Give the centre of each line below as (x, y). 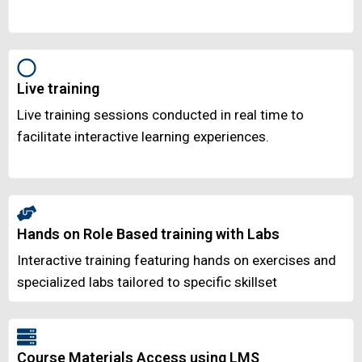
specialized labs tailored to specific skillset (147, 282)
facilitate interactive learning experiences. (143, 137)
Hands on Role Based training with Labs (148, 234)
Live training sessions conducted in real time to (160, 115)
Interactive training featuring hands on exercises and (177, 261)
